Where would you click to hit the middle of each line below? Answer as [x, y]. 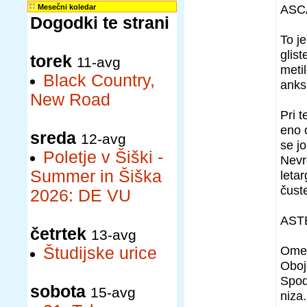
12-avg [103, 139]
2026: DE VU [81, 196]
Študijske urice [100, 253]
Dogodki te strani [100, 23]
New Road [70, 100]
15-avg [113, 292]
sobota [58, 292]
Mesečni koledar [66, 7]
